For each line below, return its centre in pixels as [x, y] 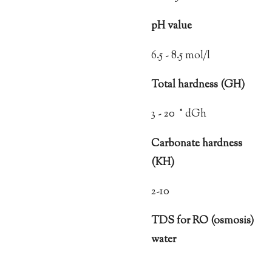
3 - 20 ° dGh [179, 114]
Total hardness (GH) [198, 85]
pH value [172, 26]
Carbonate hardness [197, 143]
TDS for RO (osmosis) [202, 221]
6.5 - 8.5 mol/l [181, 55]
